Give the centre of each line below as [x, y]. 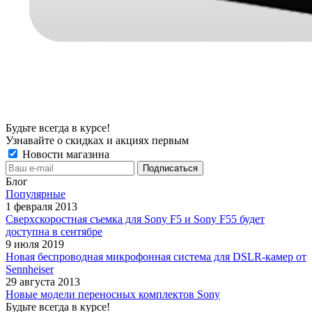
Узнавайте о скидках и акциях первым [97, 140]
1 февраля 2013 [41, 206]
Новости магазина [64, 154]
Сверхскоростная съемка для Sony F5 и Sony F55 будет [135, 219]
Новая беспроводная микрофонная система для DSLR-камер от [156, 256]
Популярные [36, 194]
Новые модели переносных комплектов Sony [113, 294]
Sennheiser [30, 269]
